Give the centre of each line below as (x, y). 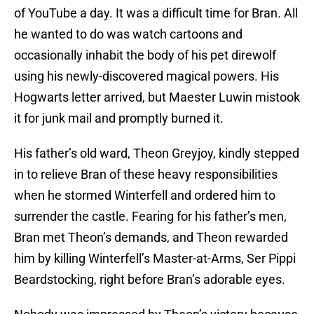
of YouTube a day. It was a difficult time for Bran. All (156, 13)
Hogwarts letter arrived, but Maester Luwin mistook (157, 97)
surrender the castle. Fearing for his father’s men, (150, 217)
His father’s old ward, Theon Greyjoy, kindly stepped (157, 153)
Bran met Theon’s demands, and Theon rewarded (151, 238)
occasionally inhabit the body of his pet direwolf (145, 55)
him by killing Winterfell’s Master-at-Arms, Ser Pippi (155, 259)
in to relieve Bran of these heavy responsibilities (146, 175)
